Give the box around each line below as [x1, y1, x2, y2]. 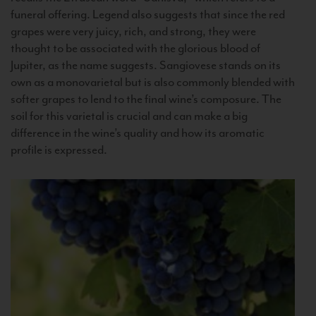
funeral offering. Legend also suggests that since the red [11, 6, 285, 23]
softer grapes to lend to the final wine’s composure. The [11, 91, 281, 107]
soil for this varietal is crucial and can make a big [11, 108, 248, 124]
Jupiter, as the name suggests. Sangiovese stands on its [11, 57, 281, 73]
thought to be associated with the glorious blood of [11, 40, 260, 56]
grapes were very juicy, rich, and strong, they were [11, 23, 256, 39]
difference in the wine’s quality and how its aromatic [11, 125, 265, 141]
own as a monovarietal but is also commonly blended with [11, 74, 295, 90]
